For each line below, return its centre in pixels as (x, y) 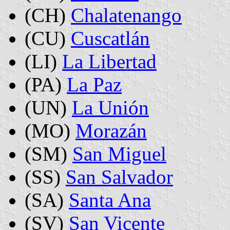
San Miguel (119, 154)
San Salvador (119, 177)
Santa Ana (110, 200)
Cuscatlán (110, 38)
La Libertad (109, 61)
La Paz (94, 84)
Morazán (111, 130)
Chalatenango (126, 15)
